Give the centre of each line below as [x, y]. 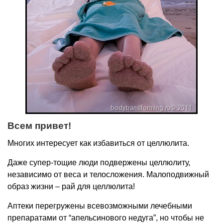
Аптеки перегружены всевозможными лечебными [100, 206]
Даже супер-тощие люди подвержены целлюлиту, [99, 163]
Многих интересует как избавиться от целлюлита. [98, 143]
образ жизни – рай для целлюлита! [71, 186]
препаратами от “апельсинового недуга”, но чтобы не [106, 218]
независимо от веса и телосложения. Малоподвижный [108, 174]
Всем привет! [39, 126]
